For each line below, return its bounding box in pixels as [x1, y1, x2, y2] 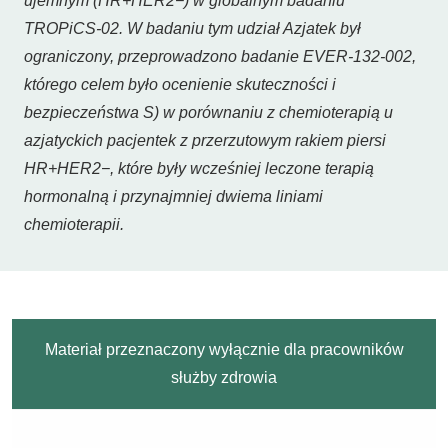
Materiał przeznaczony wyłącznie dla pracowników [44, 341, 404, 358]
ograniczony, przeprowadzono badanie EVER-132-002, [24, 48, 416, 65]
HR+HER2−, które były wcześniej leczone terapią [24, 160, 374, 177]
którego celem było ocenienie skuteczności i [24, 76, 336, 93]
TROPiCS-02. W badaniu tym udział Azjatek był [24, 20, 361, 37]
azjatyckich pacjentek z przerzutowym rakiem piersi [24, 132, 386, 149]
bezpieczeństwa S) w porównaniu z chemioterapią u [24, 104, 393, 121]
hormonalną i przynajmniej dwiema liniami [24, 188, 323, 205]
